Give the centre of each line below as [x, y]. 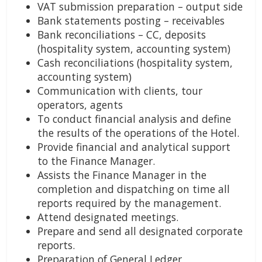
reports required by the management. [129, 203]
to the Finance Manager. [96, 161]
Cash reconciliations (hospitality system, [135, 63]
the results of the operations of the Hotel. [138, 133]
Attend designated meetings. [108, 217]
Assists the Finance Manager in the [122, 175]
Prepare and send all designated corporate [140, 231]
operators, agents [80, 105]
